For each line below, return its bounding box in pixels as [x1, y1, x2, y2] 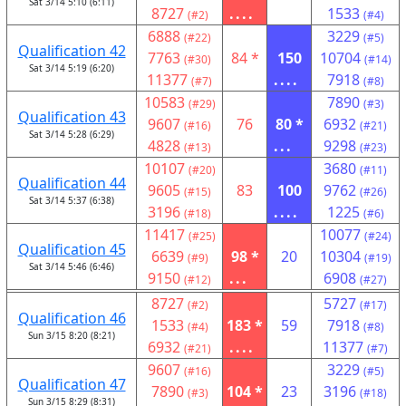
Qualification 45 [17, 239, 126, 259]
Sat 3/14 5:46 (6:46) [29, 260, 114, 273]
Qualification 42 [17, 41, 126, 61]
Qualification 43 [17, 107, 126, 127]
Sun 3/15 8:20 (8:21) [28, 329, 115, 342]
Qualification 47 [17, 374, 126, 394]
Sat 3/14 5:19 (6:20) [29, 62, 114, 74]
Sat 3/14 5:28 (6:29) [29, 128, 114, 140]
